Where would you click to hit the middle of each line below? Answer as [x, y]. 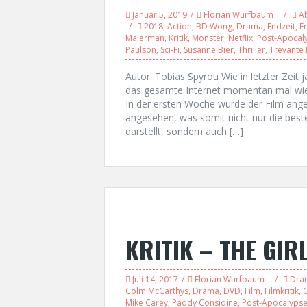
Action [180, 26]
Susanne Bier [209, 50]
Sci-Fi [170, 50]
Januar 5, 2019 [160, 15]
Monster [208, 38]
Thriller [251, 50]
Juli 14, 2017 [155, 279]
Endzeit [281, 26]
